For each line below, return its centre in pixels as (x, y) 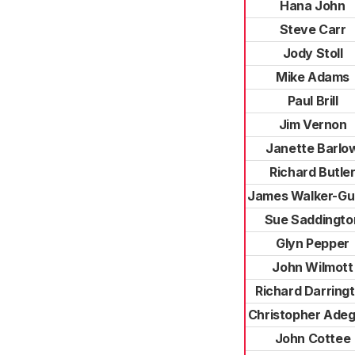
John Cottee (313, 338)
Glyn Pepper (313, 243)
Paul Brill (313, 101)
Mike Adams (313, 77)
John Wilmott (313, 267)
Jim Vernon (313, 124)
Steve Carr (313, 29)
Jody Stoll (313, 53)
